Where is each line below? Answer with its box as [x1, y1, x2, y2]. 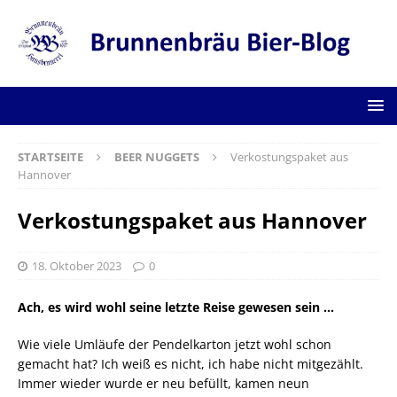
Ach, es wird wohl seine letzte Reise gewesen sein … [18, 298, 334, 315]
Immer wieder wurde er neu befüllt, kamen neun [18, 374, 309, 392]
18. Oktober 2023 [32, 257, 121, 274]
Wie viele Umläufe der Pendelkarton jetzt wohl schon [18, 335, 331, 353]
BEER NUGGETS [114, 148, 199, 165]
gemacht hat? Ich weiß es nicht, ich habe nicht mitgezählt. [18, 354, 363, 372]
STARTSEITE [18, 148, 83, 165]
